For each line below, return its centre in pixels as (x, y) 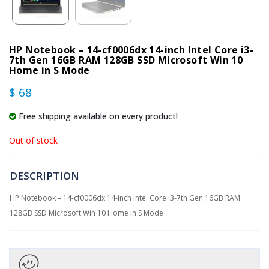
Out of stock (33, 140)
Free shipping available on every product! (97, 116)
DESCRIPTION (44, 175)
